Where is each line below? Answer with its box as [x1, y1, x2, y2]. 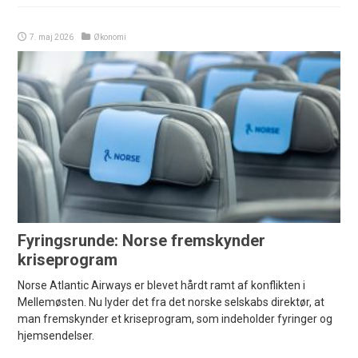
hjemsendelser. [18, 328, 95, 342]
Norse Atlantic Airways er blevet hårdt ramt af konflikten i [18, 278, 306, 292]
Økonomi [93, 32, 127, 42]
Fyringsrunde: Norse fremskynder [18, 230, 266, 250]
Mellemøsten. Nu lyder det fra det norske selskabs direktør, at [18, 295, 325, 308]
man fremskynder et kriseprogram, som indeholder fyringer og [18, 312, 333, 325]
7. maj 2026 [30, 32, 74, 42]
